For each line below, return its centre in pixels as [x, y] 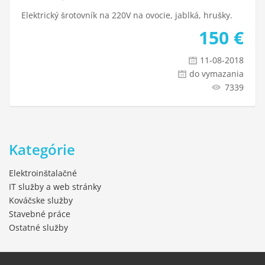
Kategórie [42, 149]
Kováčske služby [41, 200]
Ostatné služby [38, 227]
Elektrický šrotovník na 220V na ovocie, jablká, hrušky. [127, 15]
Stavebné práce [40, 214]
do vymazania [216, 74]
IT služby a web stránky [55, 187]
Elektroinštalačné [43, 173]
